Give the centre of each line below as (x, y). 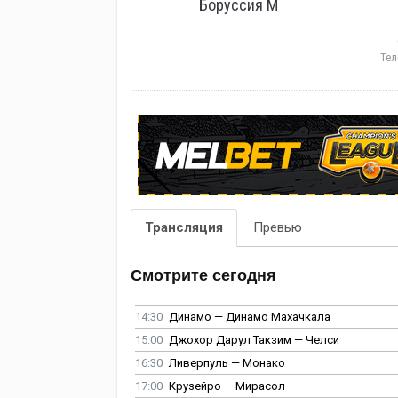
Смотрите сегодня (203, 276)
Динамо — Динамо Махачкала (250, 317)
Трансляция (184, 228)
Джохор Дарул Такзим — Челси (254, 340)
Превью (278, 228)
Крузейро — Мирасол (227, 386)
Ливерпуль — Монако (227, 363)
